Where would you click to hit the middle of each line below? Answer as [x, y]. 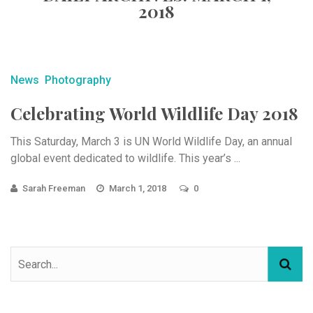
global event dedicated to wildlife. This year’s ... [125, 158]
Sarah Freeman [54, 188]
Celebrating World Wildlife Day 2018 [154, 113]
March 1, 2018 [139, 188]
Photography [78, 80]
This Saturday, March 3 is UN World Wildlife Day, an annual [151, 141]
